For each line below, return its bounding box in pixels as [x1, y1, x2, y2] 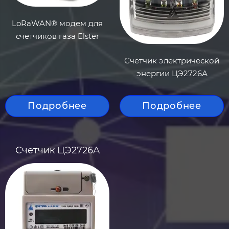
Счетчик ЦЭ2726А [15, 145, 100, 156]
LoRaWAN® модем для [12, 18, 103, 28]
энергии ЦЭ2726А [136, 68, 208, 78]
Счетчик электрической [124, 56, 219, 65]
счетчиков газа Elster [15, 31, 99, 41]
